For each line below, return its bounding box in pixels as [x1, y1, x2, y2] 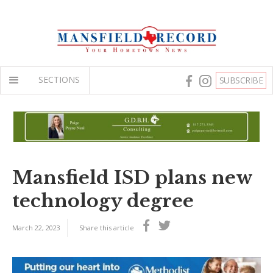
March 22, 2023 [12, 222, 60, 232]
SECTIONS [38, 73, 80, 85]
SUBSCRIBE [219, 74, 263, 86]
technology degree [12, 189, 194, 212]
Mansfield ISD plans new [12, 166, 252, 189]
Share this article [79, 222, 134, 232]
